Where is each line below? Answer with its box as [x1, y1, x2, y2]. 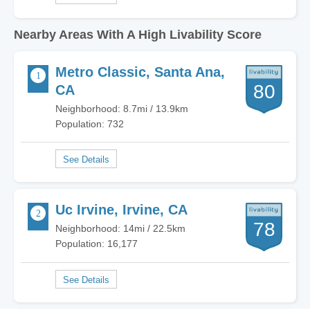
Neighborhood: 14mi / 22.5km [55, 223, 185, 234]
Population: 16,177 [55, 238, 138, 249]
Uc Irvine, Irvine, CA [55, 202, 188, 217]
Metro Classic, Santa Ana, [55, 64, 225, 80]
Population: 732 [55, 118, 124, 129]
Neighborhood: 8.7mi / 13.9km [55, 103, 188, 114]
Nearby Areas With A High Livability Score [14, 28, 262, 42]
